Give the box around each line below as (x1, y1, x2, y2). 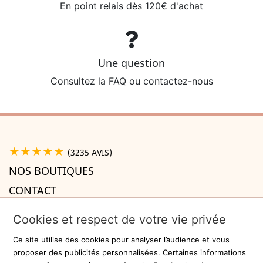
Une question (98, 56, 165, 70)
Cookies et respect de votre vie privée (13, 213, 227, 227)
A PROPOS (9, 203, 60, 217)
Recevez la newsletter (19, 242, 120, 255)
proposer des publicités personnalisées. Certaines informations (13, 248, 247, 257)
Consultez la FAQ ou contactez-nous (50, 75, 213, 87)
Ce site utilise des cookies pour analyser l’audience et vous (13, 235, 230, 244)
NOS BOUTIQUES (9, 164, 94, 178)
